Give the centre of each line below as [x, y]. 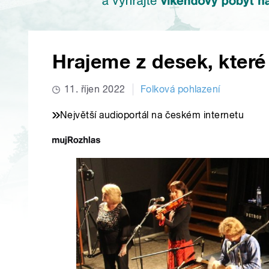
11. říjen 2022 [95, 89]
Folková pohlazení [180, 89]
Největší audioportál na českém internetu [152, 115]
